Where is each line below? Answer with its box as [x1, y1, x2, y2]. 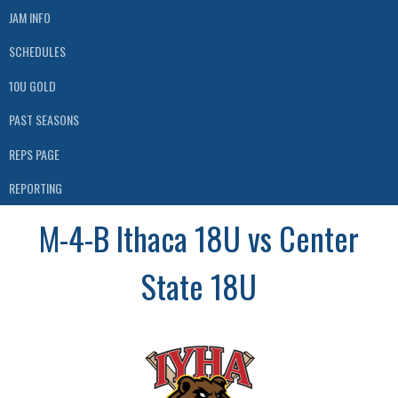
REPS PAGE [9, 144, 60, 163]
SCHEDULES [9, 42, 66, 61]
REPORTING [9, 179, 62, 198]
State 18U [141, 262, 257, 309]
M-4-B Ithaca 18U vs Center [39, 214, 359, 261]
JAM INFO [9, 7, 51, 27]
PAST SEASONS [9, 110, 79, 130]
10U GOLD [9, 76, 56, 95]
